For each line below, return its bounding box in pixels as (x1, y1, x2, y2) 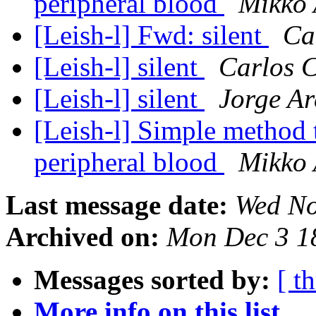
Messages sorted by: (34, 265, 270, 296)
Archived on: (6, 221, 159, 253)
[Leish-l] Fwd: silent (34, 20, 269, 51)
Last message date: (6, 190, 228, 221)
